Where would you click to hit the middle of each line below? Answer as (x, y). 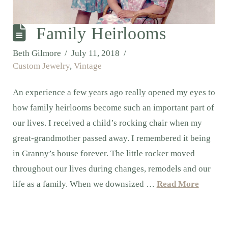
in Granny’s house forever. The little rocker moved (104, 154)
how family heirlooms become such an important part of (113, 108)
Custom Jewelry (41, 66)
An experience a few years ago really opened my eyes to (114, 93)
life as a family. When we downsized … (84, 184)
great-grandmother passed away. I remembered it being (111, 138)
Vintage (88, 66)
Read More (178, 184)
